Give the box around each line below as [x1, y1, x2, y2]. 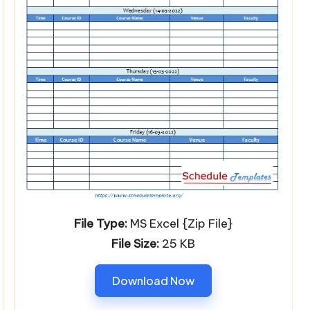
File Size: [111, 235, 159, 251]
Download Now [111, 273, 194, 288]
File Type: [73, 215, 127, 231]
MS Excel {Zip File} [127, 215, 232, 231]
